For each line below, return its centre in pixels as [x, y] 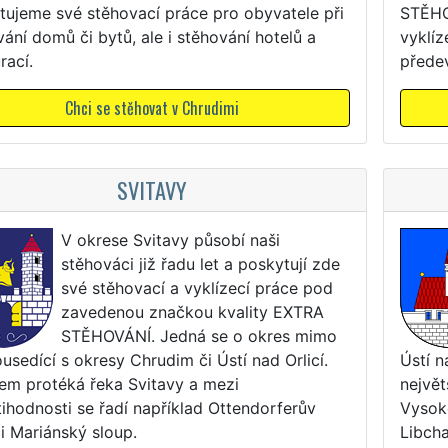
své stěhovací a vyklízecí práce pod [196, 287]
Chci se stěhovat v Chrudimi [151, 107]
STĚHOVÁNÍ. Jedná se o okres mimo [198, 335]
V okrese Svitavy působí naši [170, 239]
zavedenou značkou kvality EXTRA [192, 311]
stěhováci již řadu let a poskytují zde [200, 263]
